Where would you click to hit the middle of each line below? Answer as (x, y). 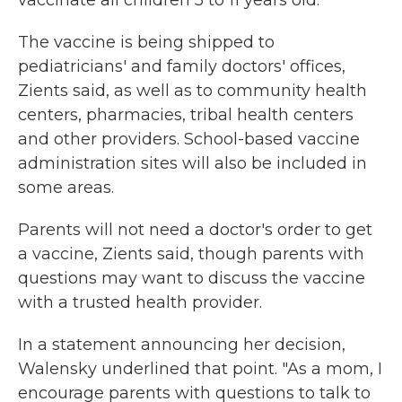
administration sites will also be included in (192, 164)
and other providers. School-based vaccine (189, 140)
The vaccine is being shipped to (146, 43)
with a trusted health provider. (140, 303)
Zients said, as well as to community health (192, 91)
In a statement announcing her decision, (182, 345)
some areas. (66, 188)
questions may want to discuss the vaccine (192, 279)
